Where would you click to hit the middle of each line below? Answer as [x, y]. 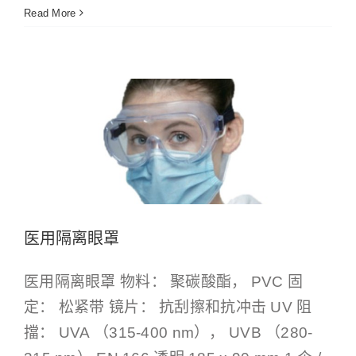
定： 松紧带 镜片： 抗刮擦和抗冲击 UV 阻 [168, 307]
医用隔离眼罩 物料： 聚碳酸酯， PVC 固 [164, 281]
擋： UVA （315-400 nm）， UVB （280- [168, 332]
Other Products [153, 44]
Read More [50, 13]
